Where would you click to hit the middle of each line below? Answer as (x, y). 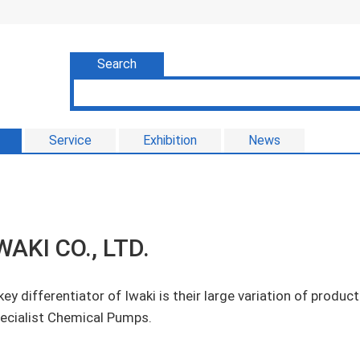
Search (117, 64)
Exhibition (170, 140)
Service (70, 140)
